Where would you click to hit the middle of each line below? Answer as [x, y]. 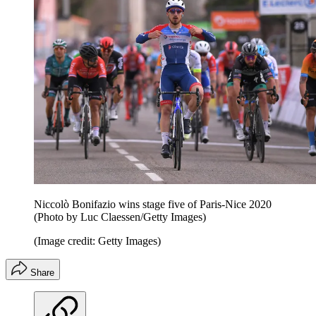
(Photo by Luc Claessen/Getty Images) [120, 217]
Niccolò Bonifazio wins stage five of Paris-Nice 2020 [153, 204]
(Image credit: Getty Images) [97, 241]
